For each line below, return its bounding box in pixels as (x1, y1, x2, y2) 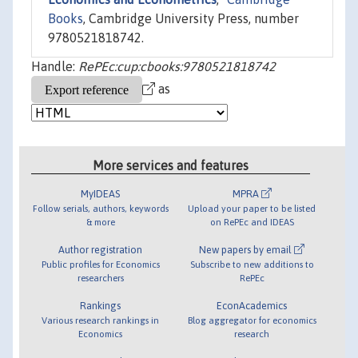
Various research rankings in (42, 314, 160, 325)
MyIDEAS (81, 187, 121, 200)
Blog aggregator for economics (187, 314, 316, 325)
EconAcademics (217, 299, 288, 312)
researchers (77, 272, 124, 283)
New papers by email (199, 243, 295, 256)
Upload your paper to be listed (188, 202, 316, 213)
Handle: (31, 59, 78, 74)
